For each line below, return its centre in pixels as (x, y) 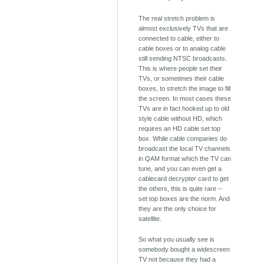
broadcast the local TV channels (185, 149)
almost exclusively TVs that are (184, 29)
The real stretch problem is (177, 19)
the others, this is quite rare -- (181, 189)
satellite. (150, 219)
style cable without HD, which (181, 119)
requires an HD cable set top (180, 129)
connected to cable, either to (179, 39)
